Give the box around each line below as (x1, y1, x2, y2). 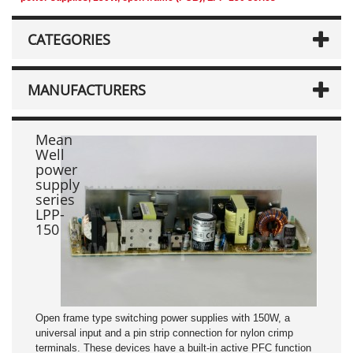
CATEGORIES (28, 30, 110, 49)
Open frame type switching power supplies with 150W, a (35, 312, 290, 324)
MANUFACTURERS (28, 80, 146, 99)
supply (35, 175, 80, 194)
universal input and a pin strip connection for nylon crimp (35, 327, 293, 339)
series (35, 190, 75, 209)
